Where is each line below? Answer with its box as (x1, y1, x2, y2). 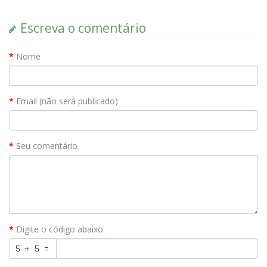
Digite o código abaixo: (16, 223, 105, 235)
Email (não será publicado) (16, 95, 118, 107)
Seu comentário (16, 140, 77, 151)
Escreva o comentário (20, 20, 146, 36)
